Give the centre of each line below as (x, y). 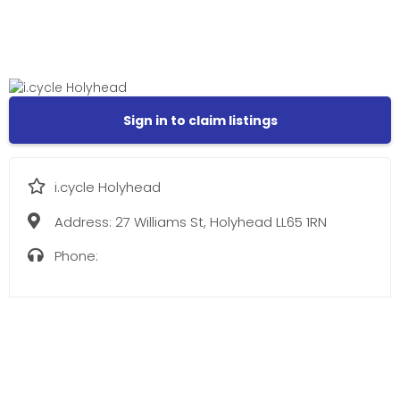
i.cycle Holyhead (108, 187)
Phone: (76, 255)
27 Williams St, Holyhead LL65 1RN (221, 221)
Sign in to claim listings (200, 121)
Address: (85, 221)
